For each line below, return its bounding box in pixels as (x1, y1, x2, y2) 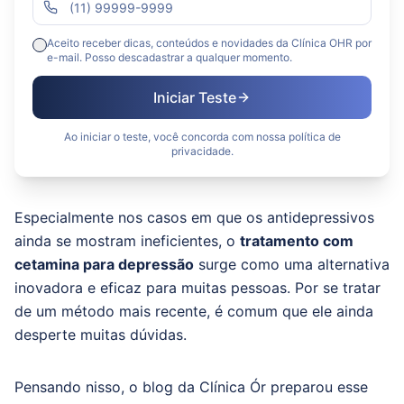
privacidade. (170, 144, 234, 158)
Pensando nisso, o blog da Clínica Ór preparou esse (14, 378, 368, 396)
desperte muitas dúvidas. (14, 326, 191, 344)
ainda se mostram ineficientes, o (14, 232, 240, 250)
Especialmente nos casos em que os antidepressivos (14, 208, 374, 226)
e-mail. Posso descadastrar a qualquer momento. (47, 50, 292, 64)
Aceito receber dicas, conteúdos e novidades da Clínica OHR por (47, 36, 372, 50)
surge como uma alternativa (194, 255, 390, 273)
